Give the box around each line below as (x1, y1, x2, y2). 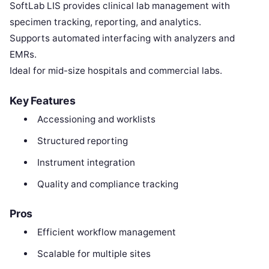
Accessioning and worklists (37, 113, 156, 125)
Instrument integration (37, 156, 135, 168)
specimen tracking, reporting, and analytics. (10, 16, 201, 28)
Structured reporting (37, 134, 128, 147)
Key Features (10, 94, 76, 107)
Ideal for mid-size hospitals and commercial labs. (10, 64, 222, 76)
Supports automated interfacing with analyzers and (10, 32, 235, 44)
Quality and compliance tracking (37, 178, 178, 190)
